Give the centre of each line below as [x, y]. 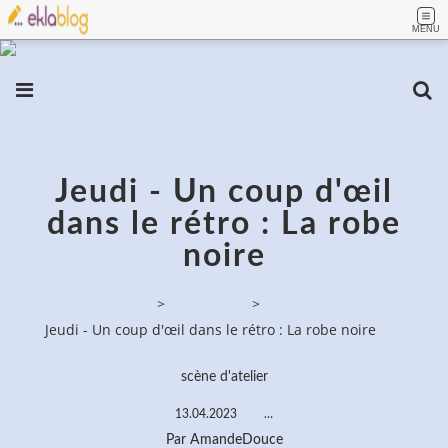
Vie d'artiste [208, 304]
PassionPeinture [99, 304]
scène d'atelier [224, 376]
